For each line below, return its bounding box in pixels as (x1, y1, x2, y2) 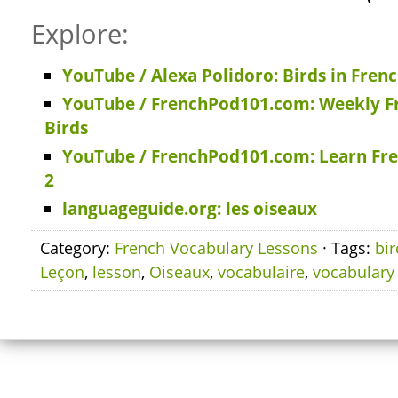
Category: (40, 237, 115, 259)
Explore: (31, 17, 129, 51)
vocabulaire (218, 261, 305, 283)
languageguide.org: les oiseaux (62, 197, 317, 220)
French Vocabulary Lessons (115, 237, 318, 259)
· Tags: (318, 237, 375, 259)
